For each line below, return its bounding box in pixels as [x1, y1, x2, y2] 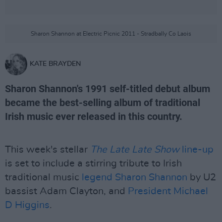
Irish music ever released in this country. [5, 111, 182, 122]
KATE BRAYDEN [30, 60, 81, 67]
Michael [173, 186, 208, 196]
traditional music [5, 172, 82, 182]
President [128, 186, 171, 196]
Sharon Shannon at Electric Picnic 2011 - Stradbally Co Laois [31, 31, 191, 37]
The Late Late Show [90, 145, 179, 155]
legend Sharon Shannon [82, 172, 187, 182]
